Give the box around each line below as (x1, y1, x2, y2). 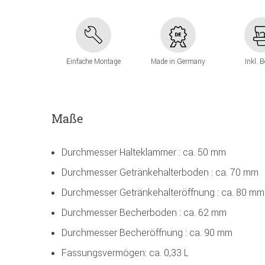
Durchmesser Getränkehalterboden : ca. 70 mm (62, 166, 258, 179)
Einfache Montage (66, 57, 121, 66)
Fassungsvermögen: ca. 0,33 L (62, 247, 189, 259)
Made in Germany (150, 57, 205, 66)
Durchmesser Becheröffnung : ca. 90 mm (62, 227, 232, 239)
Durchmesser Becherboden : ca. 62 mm (62, 206, 227, 219)
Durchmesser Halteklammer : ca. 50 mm (62, 146, 226, 159)
